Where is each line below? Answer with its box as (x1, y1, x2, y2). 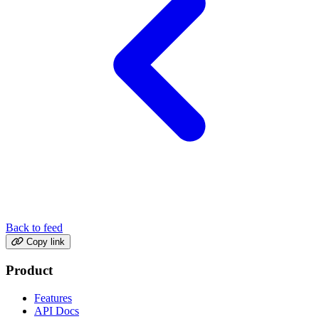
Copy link (26, 236, 65, 248)
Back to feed (6, 221, 63, 234)
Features (34, 291, 72, 304)
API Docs (34, 304, 79, 317)
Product (6, 262, 53, 278)
